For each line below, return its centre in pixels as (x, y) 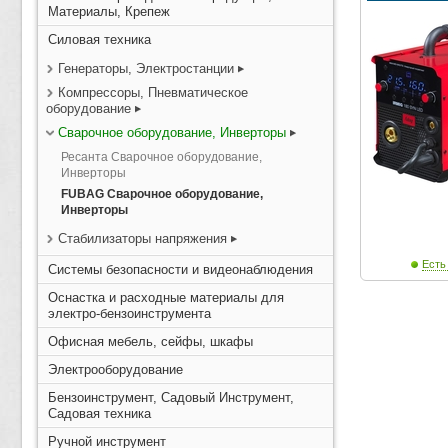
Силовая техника (99, 39)
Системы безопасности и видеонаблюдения (180, 269)
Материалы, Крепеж (109, 11)
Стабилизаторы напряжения (142, 238)
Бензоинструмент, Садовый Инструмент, (171, 397)
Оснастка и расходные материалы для (166, 297)
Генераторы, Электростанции (146, 68)
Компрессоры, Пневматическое (153, 92)
